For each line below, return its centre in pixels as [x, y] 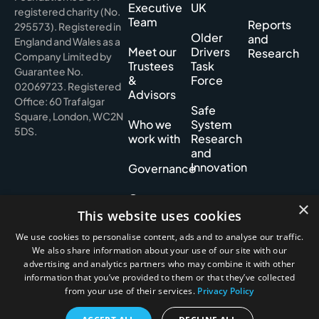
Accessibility [44, 307]
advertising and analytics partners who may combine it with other [159, 264]
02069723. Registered [68, 87]
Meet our [152, 52]
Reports [270, 25]
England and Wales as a [67, 42]
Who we [150, 125]
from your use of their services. [131, 291]
